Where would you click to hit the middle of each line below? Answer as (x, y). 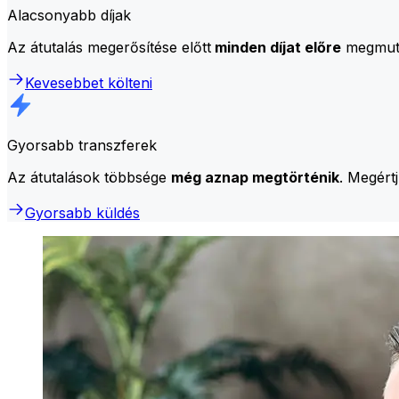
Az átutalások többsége (89, 177)
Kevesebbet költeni (89, 82)
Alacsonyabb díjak (69, 15)
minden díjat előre (276, 47)
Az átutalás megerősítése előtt (109, 47)
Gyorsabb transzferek (82, 145)
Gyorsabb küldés (82, 212)
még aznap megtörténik (255, 177)
